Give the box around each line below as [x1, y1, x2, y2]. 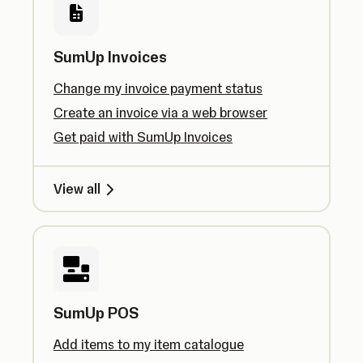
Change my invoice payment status [53, 80, 263, 96]
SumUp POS [53, 304, 139, 322]
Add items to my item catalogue [53, 336, 244, 352]
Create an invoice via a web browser [53, 105, 267, 121]
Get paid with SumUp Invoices [53, 129, 233, 145]
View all [53, 181, 100, 197]
